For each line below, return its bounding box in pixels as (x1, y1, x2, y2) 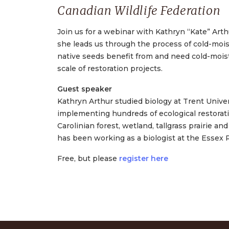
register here (119, 154, 168, 163)
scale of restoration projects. (57, 64, 163, 73)
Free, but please (57, 154, 119, 163)
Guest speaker (57, 84, 112, 94)
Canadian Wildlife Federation (57, 3, 221, 18)
